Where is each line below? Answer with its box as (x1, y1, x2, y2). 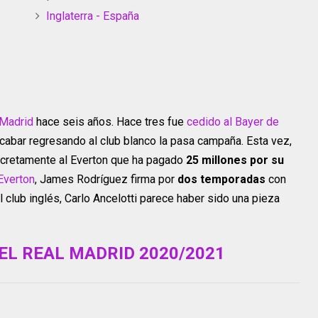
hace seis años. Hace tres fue (33, 115, 187, 129)
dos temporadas (177, 172, 265, 187)
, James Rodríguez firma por (35, 172, 177, 187)
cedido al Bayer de (187, 115, 279, 129)
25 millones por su (186, 153, 284, 168)
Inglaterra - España (46, 9, 139, 23)
